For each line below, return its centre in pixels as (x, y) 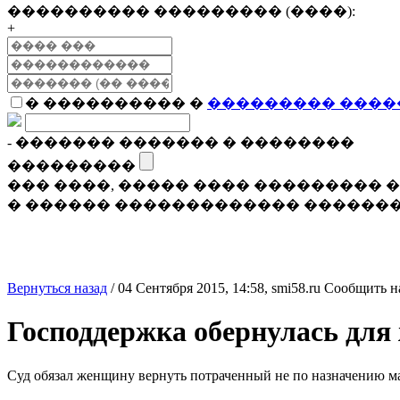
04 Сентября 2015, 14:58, (195, 288)
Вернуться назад (57, 288)
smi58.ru (296, 288)
